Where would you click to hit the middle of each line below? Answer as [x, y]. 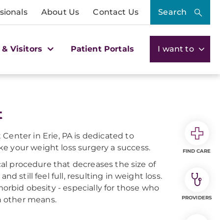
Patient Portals [102, 49]
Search [173, 12]
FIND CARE [197, 151]
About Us [60, 12]
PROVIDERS [197, 198]
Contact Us [116, 12]
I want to [177, 49]
